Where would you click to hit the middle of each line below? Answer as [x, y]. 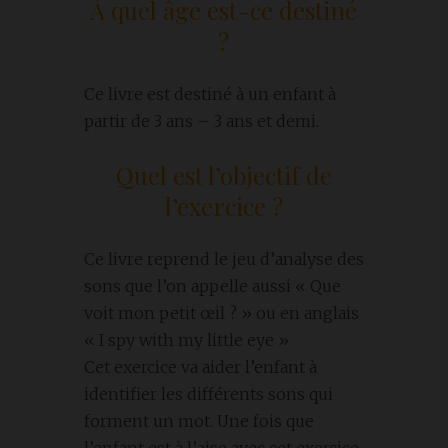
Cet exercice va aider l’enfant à [200, 367]
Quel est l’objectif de [223, 175]
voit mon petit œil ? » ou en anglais [221, 313]
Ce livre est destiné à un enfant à [209, 93]
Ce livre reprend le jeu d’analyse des [223, 259]
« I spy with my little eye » [186, 340]
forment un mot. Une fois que [198, 421]
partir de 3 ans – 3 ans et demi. [201, 120]
